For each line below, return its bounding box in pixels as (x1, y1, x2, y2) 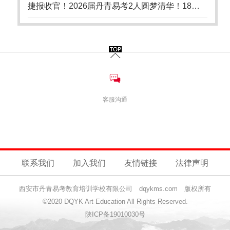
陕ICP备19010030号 (85, 210, 145, 219)
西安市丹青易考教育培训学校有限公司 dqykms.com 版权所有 (19, 185, 211, 193)
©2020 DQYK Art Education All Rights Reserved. (42, 198, 188, 206)
